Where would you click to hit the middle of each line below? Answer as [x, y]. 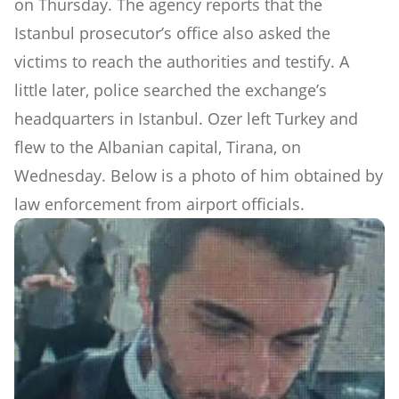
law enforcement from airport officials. [159, 204]
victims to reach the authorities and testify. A [182, 62]
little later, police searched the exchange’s [171, 90]
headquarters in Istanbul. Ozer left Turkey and [186, 119]
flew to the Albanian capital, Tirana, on [158, 147]
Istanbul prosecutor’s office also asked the [172, 33]
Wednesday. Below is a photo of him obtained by [199, 176]
